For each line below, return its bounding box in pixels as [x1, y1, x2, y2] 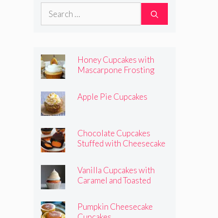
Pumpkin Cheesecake [77, 201, 153, 212]
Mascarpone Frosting [77, 65, 154, 75]
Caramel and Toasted [77, 175, 151, 185]
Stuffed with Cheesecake [77, 138, 165, 149]
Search [40, 3, 65, 14]
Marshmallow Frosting [77, 185, 159, 196]
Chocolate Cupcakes [77, 128, 150, 139]
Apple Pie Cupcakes [77, 91, 147, 102]
